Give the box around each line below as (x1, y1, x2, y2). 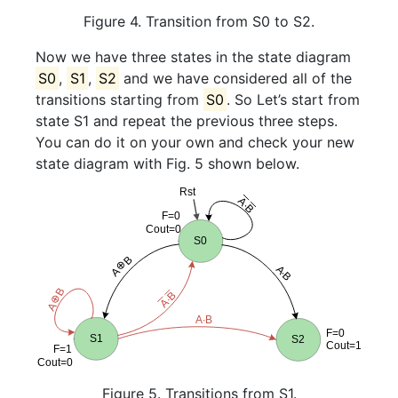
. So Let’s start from (227, 90, 361, 108)
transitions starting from (36, 90, 203, 108)
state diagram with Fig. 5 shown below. (36, 154, 299, 172)
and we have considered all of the (119, 68, 353, 87)
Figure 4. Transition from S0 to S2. (84, 12, 314, 30)
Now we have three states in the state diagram (36, 47, 351, 66)
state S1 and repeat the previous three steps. (36, 111, 338, 130)
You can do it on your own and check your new (36, 132, 354, 151)
